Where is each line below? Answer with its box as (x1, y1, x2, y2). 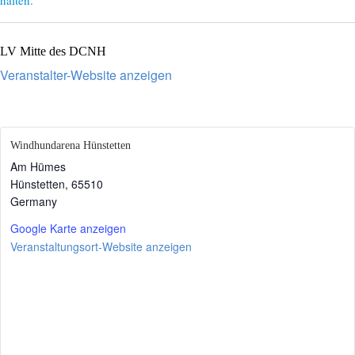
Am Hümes (10, 158, 66, 175)
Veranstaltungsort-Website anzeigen (10, 239, 192, 255)
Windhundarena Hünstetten (10, 139, 131, 152)
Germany (10, 193, 57, 210)
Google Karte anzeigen (10, 220, 126, 237)
